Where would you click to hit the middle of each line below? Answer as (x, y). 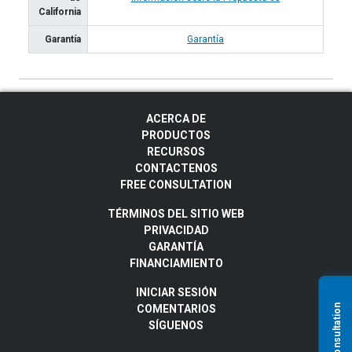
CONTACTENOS (176, 169)
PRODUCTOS (176, 136)
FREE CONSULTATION (176, 185)
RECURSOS (176, 152)
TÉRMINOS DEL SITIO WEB (176, 214)
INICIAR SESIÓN (176, 293)
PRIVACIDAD (176, 231)
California (60, 12)
